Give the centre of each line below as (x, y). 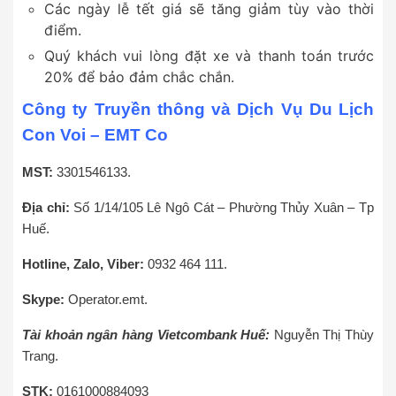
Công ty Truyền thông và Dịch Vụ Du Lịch (198, 110)
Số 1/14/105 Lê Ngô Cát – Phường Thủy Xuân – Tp (222, 208)
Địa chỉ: (46, 208)
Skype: (43, 300)
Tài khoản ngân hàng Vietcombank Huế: (148, 335)
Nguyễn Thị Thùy (324, 335)
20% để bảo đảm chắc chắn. (139, 77)
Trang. (40, 356)
